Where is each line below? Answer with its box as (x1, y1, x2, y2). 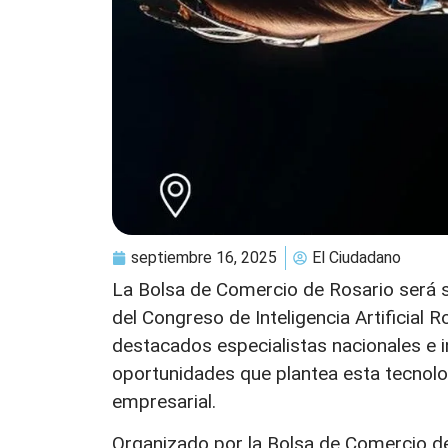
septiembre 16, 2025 (131, 247, 277, 267)
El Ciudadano (312, 247, 401, 267)
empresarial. (112, 389, 216, 413)
